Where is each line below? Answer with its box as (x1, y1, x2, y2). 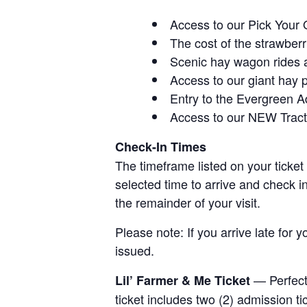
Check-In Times (115, 138, 206, 156)
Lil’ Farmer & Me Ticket (115, 271, 250, 289)
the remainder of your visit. (115, 193, 260, 211)
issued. (115, 241, 154, 259)
